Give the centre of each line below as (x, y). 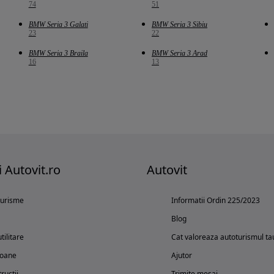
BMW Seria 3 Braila (58, 54)
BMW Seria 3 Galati (58, 25)
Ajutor (182, 256)
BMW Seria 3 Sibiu (179, 25)
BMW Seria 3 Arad (179, 54)
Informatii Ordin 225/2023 (216, 201)
